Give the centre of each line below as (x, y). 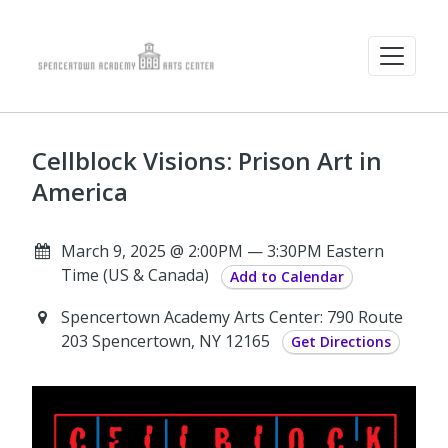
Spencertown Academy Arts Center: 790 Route (231, 316)
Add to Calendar (286, 276)
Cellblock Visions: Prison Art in (207, 160)
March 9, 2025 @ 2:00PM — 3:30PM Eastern (222, 251)
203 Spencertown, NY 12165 (167, 340)
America (80, 191)
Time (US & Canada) (134, 275)
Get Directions (340, 342)
